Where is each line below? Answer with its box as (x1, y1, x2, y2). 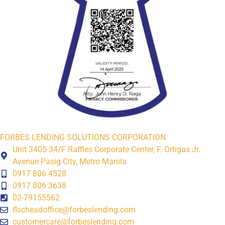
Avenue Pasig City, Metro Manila (13, 157, 127, 167)
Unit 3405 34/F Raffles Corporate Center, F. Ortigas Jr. (13, 145, 200, 155)
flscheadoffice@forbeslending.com (13, 205, 136, 215)
